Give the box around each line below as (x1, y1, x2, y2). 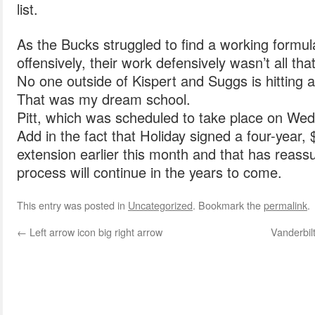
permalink (264, 198, 307, 212)
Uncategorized (128, 198, 193, 212)
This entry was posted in (17, 198, 128, 212)
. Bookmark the (193, 198, 264, 212)
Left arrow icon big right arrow (27, 224, 162, 239)
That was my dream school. (17, 89, 191, 109)
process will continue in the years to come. (17, 162, 282, 182)
